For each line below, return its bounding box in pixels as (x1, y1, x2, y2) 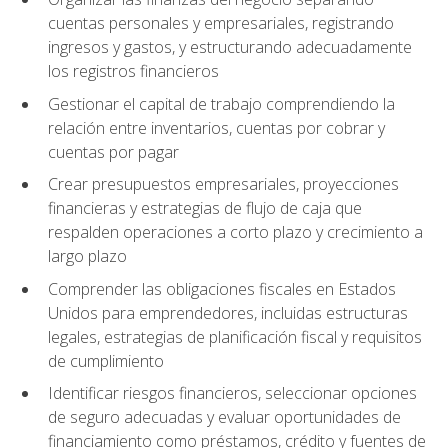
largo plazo (48, 245, 127, 268)
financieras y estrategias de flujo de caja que (48, 197, 362, 220)
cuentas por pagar (48, 140, 179, 163)
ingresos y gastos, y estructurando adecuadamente (48, 35, 412, 58)
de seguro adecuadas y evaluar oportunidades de (48, 406, 401, 429)
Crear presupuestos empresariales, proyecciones (48, 173, 399, 196)
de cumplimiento (48, 349, 164, 372)
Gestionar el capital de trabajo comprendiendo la (48, 92, 395, 115)
